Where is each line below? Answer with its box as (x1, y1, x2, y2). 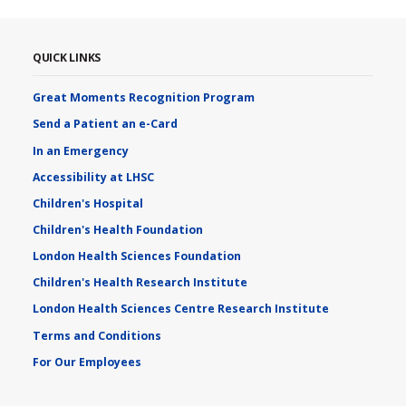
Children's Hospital (32, 195, 143, 211)
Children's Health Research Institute (32, 275, 247, 291)
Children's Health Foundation (32, 222, 203, 238)
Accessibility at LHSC (32, 169, 154, 185)
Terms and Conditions (32, 327, 161, 343)
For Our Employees (32, 353, 141, 370)
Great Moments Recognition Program (32, 90, 255, 106)
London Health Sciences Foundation (32, 248, 241, 265)
